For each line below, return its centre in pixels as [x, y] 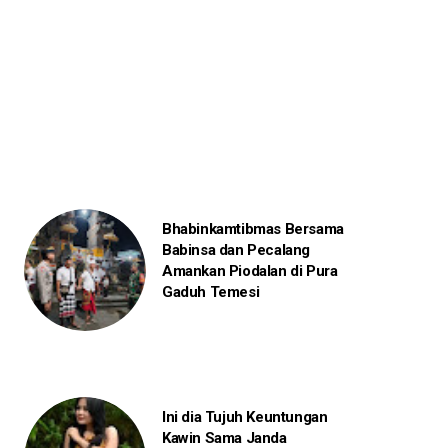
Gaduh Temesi [210, 291]
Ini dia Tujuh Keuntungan [244, 416]
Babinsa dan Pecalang [235, 249]
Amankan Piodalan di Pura [249, 270]
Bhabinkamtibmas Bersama [252, 228]
